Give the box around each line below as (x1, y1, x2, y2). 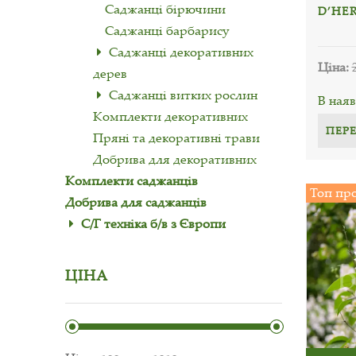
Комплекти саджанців (65, 172, 198, 189)
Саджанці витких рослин (109, 86, 257, 103)
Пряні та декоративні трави (93, 129, 260, 146)
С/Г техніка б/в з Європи (81, 215, 226, 232)
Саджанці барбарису (105, 21, 229, 39)
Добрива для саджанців (65, 193, 207, 211)
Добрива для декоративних (93, 150, 257, 168)
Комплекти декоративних (93, 107, 248, 125)
